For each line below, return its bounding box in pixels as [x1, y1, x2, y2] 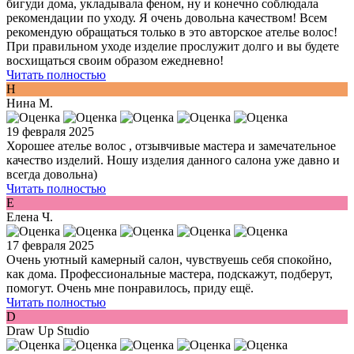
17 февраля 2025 [6, 239, 94, 253]
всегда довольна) [6, 168, 97, 182]
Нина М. [6, 96, 53, 111]
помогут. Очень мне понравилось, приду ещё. [6, 281, 254, 296]
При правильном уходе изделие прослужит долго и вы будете [6, 40, 339, 54]
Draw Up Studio [6, 324, 89, 338]
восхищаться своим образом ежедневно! [6, 54, 224, 68]
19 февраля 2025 [6, 125, 94, 139]
